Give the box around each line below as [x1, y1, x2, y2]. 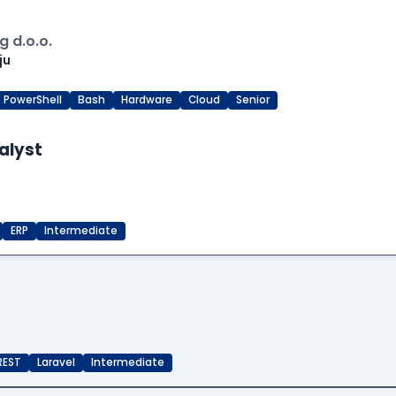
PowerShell [4, 93, 62, 108]
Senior [236, 93, 270, 108]
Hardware [121, 93, 172, 108]
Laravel [37, 355, 75, 370]
